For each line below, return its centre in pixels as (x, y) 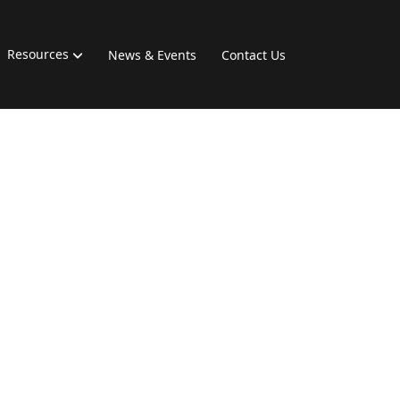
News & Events (152, 55)
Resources (37, 54)
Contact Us (254, 55)
